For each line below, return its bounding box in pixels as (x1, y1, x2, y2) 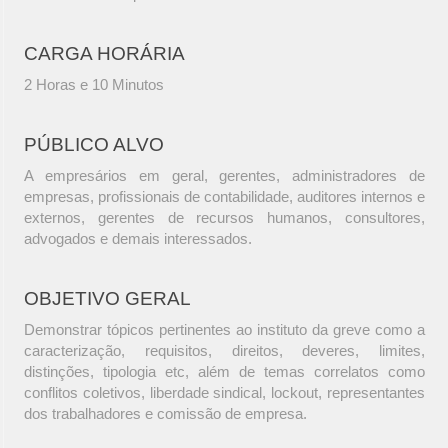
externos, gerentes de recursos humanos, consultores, (24, 209, 425, 227)
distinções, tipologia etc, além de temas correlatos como (24, 363, 425, 381)
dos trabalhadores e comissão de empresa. (24, 405, 307, 423)
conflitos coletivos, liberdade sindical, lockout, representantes (24, 384, 425, 402)
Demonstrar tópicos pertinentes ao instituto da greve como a (24, 321, 425, 339)
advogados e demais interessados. (24, 230, 252, 248)
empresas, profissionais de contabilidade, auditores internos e (24, 188, 425, 206)
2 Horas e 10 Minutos (24, 76, 164, 94)
